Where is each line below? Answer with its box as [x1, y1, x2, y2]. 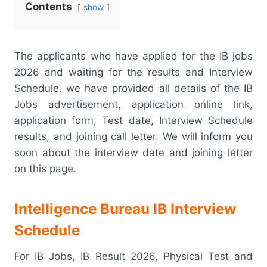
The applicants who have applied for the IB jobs [14, 49, 253, 62]
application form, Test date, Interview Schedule [14, 114, 253, 126]
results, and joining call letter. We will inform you [14, 130, 253, 142]
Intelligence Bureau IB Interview [14, 200, 236, 218]
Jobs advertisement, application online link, [14, 98, 253, 110]
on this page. [14, 162, 76, 175]
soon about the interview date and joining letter [14, 146, 253, 159]
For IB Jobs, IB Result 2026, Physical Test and [14, 250, 253, 262]
